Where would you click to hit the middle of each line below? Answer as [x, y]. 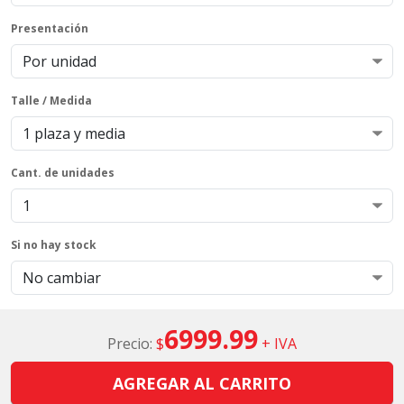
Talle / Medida [51, 101]
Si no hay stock [54, 245]
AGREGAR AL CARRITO [202, 383]
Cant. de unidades [63, 173]
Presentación [50, 28]
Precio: [132, 344]
